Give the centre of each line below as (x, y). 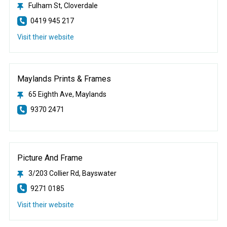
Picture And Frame (50, 158)
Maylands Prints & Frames (64, 79)
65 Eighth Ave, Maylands (67, 94)
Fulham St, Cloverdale (63, 6)
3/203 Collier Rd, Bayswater (72, 173)
